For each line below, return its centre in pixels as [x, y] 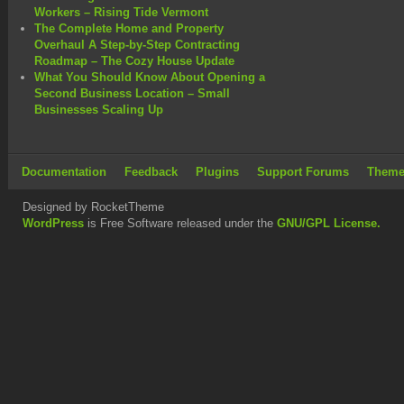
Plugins [217, 171]
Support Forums [303, 171]
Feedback [151, 171]
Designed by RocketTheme [93, 207]
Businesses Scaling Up [99, 109]
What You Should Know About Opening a [150, 77]
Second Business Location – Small [132, 93]
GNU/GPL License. [329, 223]
